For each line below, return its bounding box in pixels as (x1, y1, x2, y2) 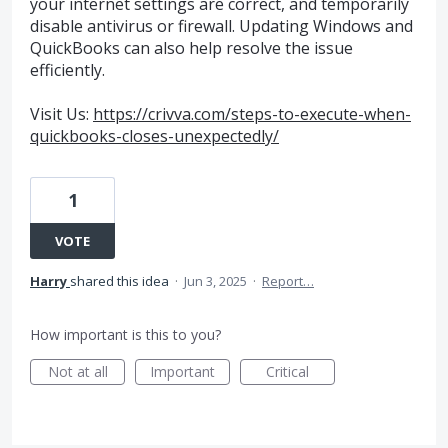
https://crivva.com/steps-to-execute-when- (93, 103, 411, 126)
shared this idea (70, 272, 172, 291)
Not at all (47, 362, 108, 382)
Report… (262, 272, 314, 291)
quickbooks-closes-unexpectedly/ (30, 125, 279, 148)
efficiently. (30, 59, 105, 81)
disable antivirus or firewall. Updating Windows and (30, 15, 413, 37)
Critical (266, 362, 309, 382)
